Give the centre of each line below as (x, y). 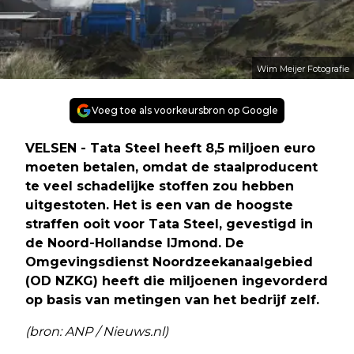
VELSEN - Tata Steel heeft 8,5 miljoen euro (170, 149)
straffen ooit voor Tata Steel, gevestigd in (169, 224)
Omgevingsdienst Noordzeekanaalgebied (169, 262)
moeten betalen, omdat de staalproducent (171, 168)
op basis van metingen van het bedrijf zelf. (172, 300)
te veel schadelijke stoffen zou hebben (160, 186)
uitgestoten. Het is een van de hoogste (159, 205)
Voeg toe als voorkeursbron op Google (185, 111)
